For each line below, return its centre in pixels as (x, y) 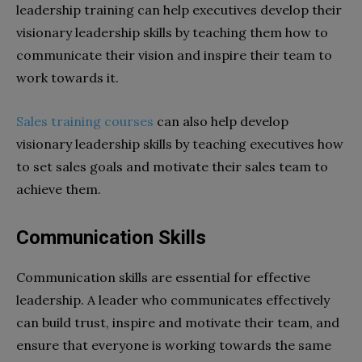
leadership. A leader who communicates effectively (173, 299)
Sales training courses (85, 121)
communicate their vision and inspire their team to (174, 55)
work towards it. (69, 77)
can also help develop (221, 121)
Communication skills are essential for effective (163, 277)
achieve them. (59, 189)
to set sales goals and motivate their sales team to (172, 166)
